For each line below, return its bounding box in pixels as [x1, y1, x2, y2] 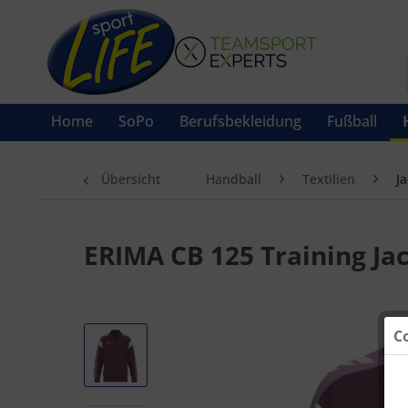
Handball [206, 170, 261, 188]
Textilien [302, 170, 355, 188]
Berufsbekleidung [179, 111, 301, 131]
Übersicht [101, 170, 160, 188]
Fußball [327, 111, 377, 131]
